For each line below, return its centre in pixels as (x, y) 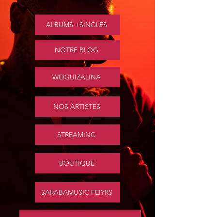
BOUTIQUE (77, 163)
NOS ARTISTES (77, 106)
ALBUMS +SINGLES (77, 24)
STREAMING (77, 134)
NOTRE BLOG (77, 50)
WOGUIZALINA (77, 77)
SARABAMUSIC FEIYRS (77, 192)
